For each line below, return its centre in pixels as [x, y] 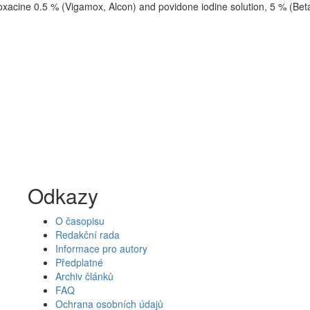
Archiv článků [84, 276]
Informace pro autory [101, 248]
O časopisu [80, 221]
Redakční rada [87, 235]
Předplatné [79, 262]
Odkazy [63, 195]
